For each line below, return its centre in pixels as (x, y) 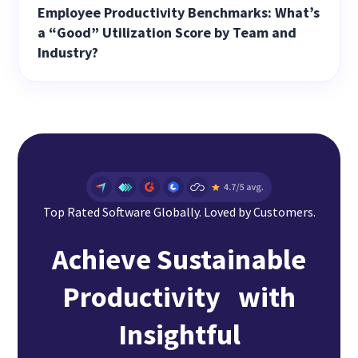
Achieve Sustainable (179, 259)
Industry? (68, 52)
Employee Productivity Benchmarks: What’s (179, 12)
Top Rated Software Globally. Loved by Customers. (179, 211)
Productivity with (179, 296)
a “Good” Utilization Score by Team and (167, 32)
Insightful (179, 334)
